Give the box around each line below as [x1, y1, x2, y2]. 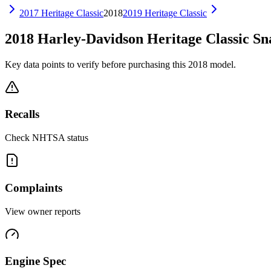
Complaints [5, 181, 62, 194]
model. [207, 59, 236, 70]
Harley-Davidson [38, 30, 143, 47]
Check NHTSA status [5, 132, 88, 143]
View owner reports [5, 206, 80, 217]
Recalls [5, 108, 39, 121]
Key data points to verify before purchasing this [5, 59, 188, 70]
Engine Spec [5, 255, 66, 268]
